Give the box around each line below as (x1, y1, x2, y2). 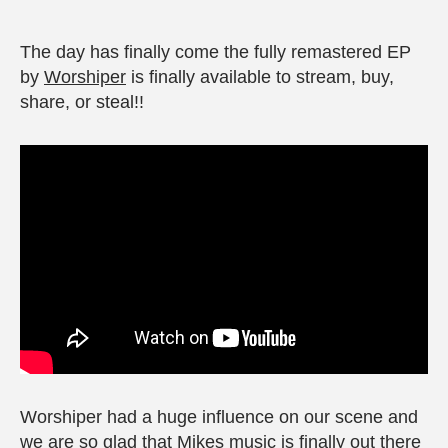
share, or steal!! (20, 92, 144, 113)
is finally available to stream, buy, (126, 67, 394, 88)
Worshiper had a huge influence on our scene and (20, 406, 418, 427)
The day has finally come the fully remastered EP (20, 42, 411, 63)
